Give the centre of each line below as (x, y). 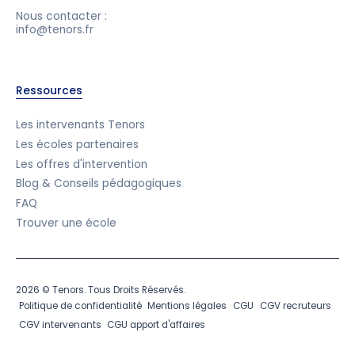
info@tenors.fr (54, 30)
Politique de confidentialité (80, 305)
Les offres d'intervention (81, 164)
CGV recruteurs (296, 305)
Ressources (49, 91)
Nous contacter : (61, 17)
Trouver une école (66, 223)
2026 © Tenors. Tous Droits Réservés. (100, 290)
